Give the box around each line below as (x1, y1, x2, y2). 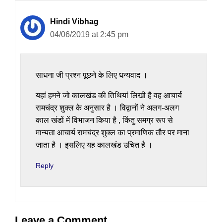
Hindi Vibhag (50, 17, 99, 26)
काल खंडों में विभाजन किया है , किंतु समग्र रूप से (36, 115, 173, 124)
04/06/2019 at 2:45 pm (50, 30, 128, 39)
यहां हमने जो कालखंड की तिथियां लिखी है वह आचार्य (36, 91, 182, 100)
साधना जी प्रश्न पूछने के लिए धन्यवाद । (36, 70, 148, 79)
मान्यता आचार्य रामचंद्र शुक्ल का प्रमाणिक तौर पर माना (36, 128, 189, 137)
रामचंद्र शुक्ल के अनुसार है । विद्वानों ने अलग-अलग (36, 103, 179, 112)
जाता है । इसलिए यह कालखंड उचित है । (36, 140, 153, 149)
